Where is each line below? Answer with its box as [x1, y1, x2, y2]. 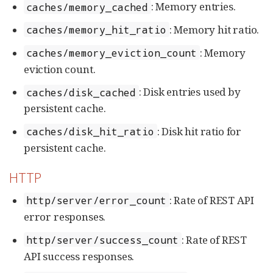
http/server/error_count [26, 193, 167, 207]
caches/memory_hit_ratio [26, 23, 167, 37]
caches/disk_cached [26, 85, 136, 99]
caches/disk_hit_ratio [26, 124, 155, 138]
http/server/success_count [26, 233, 179, 246]
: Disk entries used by [138, 85, 241, 99]
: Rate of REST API [169, 193, 254, 207]
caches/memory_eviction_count [26, 46, 197, 59]
